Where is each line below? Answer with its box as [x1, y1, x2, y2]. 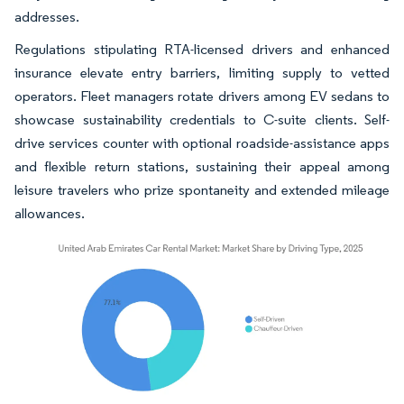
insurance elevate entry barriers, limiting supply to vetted [14, 63, 390, 81]
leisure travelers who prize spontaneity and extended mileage [14, 180, 390, 198]
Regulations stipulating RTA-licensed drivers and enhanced [14, 40, 390, 58]
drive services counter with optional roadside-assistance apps [14, 133, 390, 151]
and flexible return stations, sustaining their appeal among [14, 157, 390, 175]
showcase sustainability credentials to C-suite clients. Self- [14, 110, 390, 128]
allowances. [14, 204, 85, 222]
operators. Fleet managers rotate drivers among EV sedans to [14, 87, 390, 105]
